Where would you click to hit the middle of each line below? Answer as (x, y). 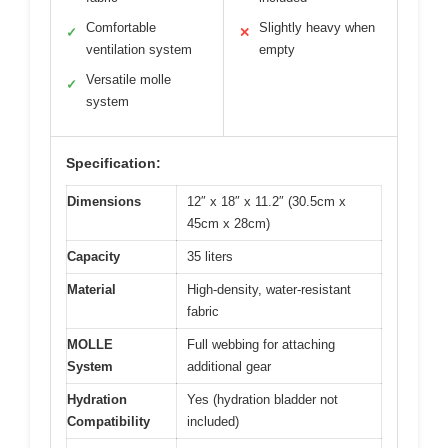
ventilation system (139, 50)
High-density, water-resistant (269, 290)
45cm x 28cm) (228, 224)
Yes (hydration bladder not (262, 400)
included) (213, 422)
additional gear (229, 367)
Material (91, 290)
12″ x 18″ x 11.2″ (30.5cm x (266, 202)
